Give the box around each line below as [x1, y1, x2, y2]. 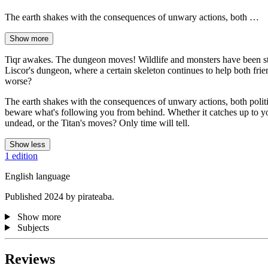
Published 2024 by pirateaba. [5, 191, 114, 202]
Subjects [17, 222, 49, 233]
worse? [5, 75, 32, 86]
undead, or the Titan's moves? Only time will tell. [5, 117, 190, 128]
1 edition [5, 150, 38, 161]
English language [5, 170, 70, 181]
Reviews [5, 251, 55, 267]
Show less [10, 139, 45, 149]
